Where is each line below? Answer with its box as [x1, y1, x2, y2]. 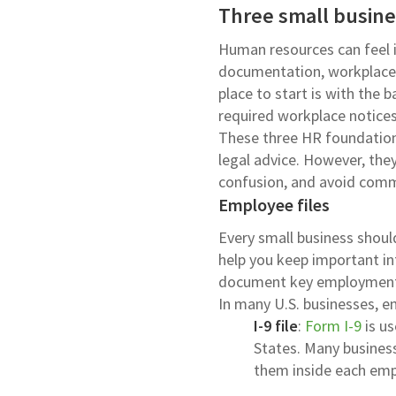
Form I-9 [305, 316, 362, 337]
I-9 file [254, 316, 298, 337]
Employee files [218, 194, 330, 217]
